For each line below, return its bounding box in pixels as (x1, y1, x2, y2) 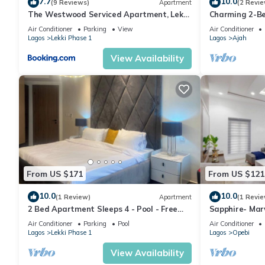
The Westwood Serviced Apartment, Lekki (28, 9, 190, 20)
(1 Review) (56, 192, 91, 201)
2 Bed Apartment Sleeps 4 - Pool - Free (28, 204, 178, 214)
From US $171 (27, 168, 83, 179)
